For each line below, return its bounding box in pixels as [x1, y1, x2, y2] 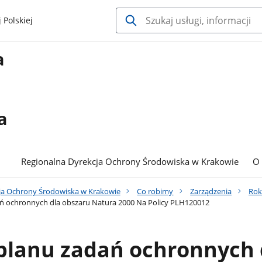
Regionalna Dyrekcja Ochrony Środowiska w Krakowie [21, 156, 239, 168]
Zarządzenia [190, 185, 232, 196]
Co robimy [137, 185, 174, 196]
